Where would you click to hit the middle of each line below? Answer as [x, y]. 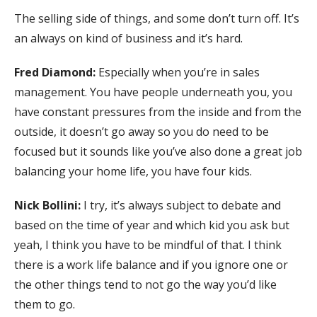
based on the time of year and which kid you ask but [152, 225]
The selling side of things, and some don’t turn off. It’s [157, 18]
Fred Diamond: [56, 72]
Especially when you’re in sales [179, 72]
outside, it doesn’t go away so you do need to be [142, 131]
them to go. [45, 304]
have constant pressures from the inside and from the [158, 111]
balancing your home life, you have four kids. [133, 171]
